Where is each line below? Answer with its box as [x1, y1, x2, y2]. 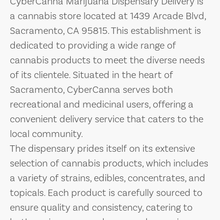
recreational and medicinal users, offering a [10, 98, 193, 110]
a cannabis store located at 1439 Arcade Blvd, [10, 10, 206, 22]
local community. [10, 128, 83, 139]
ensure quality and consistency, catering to [10, 201, 192, 213]
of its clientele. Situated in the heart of [10, 69, 173, 81]
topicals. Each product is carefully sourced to [10, 187, 202, 198]
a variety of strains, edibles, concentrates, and [10, 172, 205, 184]
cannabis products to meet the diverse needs [10, 54, 205, 66]
